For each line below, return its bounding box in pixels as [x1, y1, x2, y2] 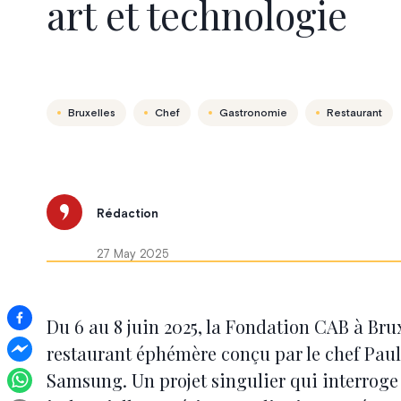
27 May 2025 [96, 249, 169, 261]
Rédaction [96, 209, 158, 221]
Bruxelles [67, 107, 115, 119]
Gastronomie [218, 107, 287, 119]
